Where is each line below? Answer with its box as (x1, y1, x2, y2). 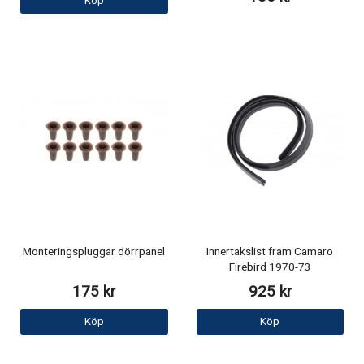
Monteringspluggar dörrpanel (23, 243, 166, 260)
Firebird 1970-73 (228, 258, 311, 275)
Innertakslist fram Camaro (206, 243, 334, 260)
